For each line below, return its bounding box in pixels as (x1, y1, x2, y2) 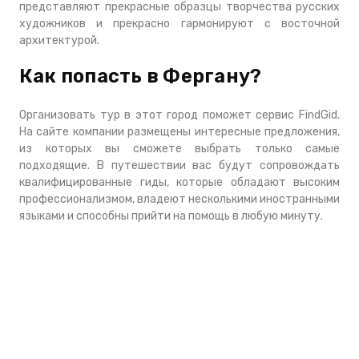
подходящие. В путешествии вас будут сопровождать (19, 159, 340, 172)
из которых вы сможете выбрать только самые (19, 142, 340, 155)
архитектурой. (19, 34, 99, 47)
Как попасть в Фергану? (19, 65, 262, 87)
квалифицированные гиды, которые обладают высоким (19, 175, 340, 189)
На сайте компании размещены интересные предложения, (19, 125, 340, 139)
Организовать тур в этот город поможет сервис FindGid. (19, 108, 340, 122)
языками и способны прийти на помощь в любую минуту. (19, 209, 323, 223)
